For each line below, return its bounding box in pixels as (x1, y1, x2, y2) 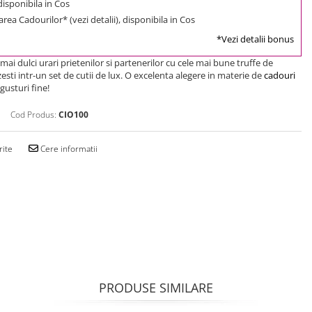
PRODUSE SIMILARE (99, 279, 213, 296)
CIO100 (58, 108, 88, 120)
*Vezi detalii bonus (217, 32, 294, 45)
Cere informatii (38, 142, 97, 155)
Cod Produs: (10, 108, 56, 120)
